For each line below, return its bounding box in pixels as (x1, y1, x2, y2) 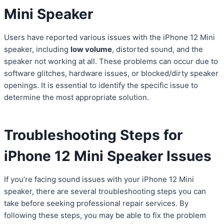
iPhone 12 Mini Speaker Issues (4, 147, 211, 165)
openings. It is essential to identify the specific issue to (4, 80, 198, 90)
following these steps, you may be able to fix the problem (4, 210, 206, 220)
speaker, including (4, 44, 70, 54)
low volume (70, 44, 112, 54)
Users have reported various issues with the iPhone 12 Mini (4, 32, 215, 42)
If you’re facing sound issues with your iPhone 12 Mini (4, 174, 194, 184)
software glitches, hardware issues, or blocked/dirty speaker (4, 68, 218, 78)
